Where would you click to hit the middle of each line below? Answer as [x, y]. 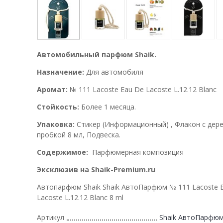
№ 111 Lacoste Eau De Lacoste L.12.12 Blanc [142, 89]
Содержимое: [63, 152]
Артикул [51, 217]
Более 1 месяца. [109, 107]
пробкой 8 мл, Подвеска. [79, 134]
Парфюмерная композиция [138, 152]
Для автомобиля [115, 72]
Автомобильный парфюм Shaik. [97, 54]
